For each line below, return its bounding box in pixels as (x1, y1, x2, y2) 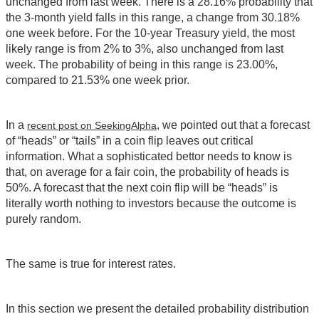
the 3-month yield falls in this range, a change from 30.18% (6, 11, 300, 24)
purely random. (6, 213, 81, 226)
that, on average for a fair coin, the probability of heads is (6, 166, 289, 179)
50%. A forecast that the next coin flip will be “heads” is (6, 182, 278, 194)
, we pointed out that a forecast (157, 119, 310, 132)
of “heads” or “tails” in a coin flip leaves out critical (6, 135, 253, 147)
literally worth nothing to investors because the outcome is (6, 197, 296, 210)
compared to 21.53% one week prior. (6, 74, 189, 87)
